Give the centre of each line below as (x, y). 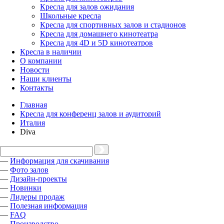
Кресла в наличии (51, 52)
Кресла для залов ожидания (87, 7)
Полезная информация (48, 206)
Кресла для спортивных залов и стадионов (113, 25)
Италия (32, 123)
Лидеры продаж (37, 197)
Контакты (37, 88)
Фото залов (29, 170)
